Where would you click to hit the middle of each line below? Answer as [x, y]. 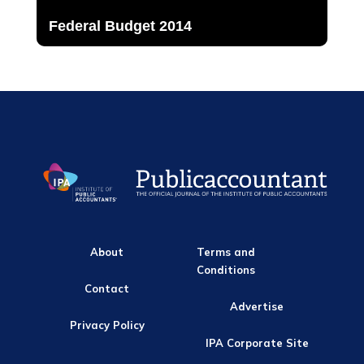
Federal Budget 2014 [120, 26]
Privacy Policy [107, 325]
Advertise [257, 307]
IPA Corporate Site [257, 342]
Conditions [226, 270]
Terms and [226, 252]
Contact [107, 289]
